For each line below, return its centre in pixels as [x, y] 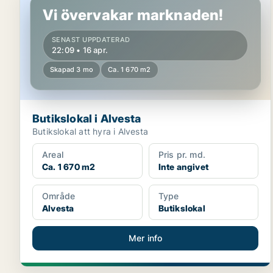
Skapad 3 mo [72, 69]
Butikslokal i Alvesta [87, 119]
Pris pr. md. [182, 154]
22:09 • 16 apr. [80, 50]
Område [59, 196]
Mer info [145, 238]
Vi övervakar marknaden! [133, 15]
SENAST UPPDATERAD [91, 40]
